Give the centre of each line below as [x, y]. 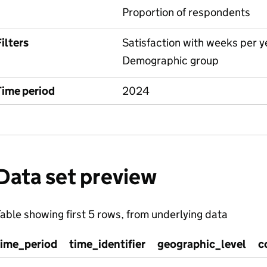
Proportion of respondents [186, 12]
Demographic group [170, 60]
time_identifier [107, 244]
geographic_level [201, 244]
